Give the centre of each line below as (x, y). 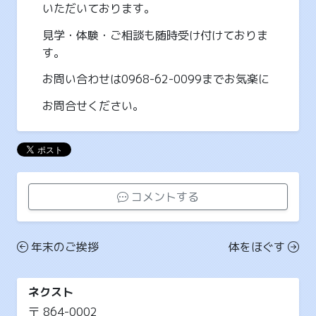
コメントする (165, 196)
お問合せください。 (93, 106)
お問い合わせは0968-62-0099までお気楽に (156, 79)
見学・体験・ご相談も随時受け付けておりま (155, 35)
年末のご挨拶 (65, 247)
